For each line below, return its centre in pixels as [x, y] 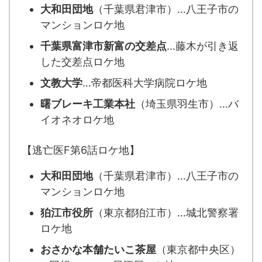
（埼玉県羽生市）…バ [187, 104]
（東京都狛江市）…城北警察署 [166, 212]
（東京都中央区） [198, 249]
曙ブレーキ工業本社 [88, 104]
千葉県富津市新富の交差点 [104, 46]
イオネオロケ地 [77, 119]
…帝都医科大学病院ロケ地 [145, 82]
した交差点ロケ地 [82, 61]
